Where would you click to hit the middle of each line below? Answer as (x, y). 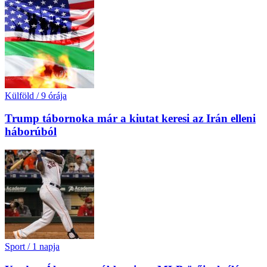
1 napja (46, 247)
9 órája (54, 95)
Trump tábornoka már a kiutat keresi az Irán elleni (130, 119)
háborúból (31, 132)
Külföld (19, 95)
